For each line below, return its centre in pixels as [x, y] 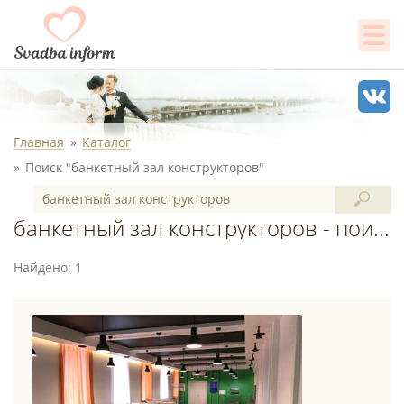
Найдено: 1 [48, 267]
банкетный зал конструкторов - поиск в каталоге [381, 228]
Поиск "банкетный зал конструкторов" [145, 167]
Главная [39, 142]
